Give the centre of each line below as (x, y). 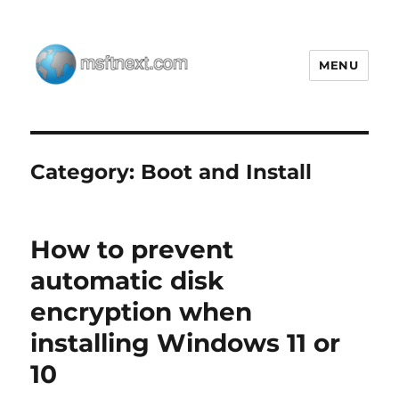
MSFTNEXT (88, 118)
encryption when (142, 312)
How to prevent (132, 249)
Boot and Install (227, 172)
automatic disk (127, 281)
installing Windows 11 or (186, 343)
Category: (86, 172)
